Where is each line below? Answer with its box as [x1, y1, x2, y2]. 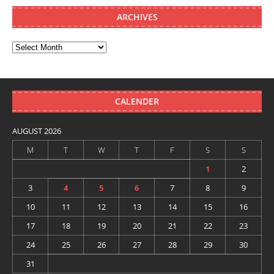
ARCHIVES [116, 11, 158, 23]
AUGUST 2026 [12, 125, 61, 137]
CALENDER [115, 95, 159, 108]
